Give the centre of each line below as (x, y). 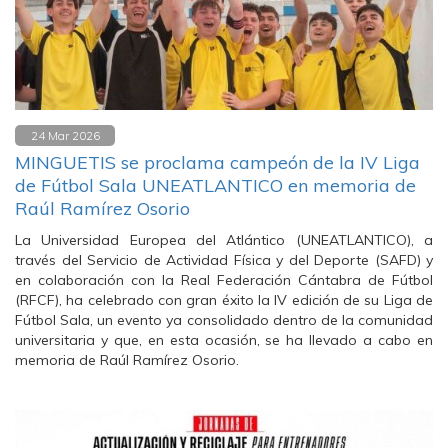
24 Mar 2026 (65, 135)
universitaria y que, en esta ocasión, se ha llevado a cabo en (224, 340)
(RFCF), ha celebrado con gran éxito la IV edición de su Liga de (224, 300)
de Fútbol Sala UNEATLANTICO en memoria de (215, 185)
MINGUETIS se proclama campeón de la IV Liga (217, 162)
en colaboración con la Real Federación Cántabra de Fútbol (224, 280)
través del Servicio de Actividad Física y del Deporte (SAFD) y (224, 260)
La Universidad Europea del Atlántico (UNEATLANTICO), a (224, 240)
